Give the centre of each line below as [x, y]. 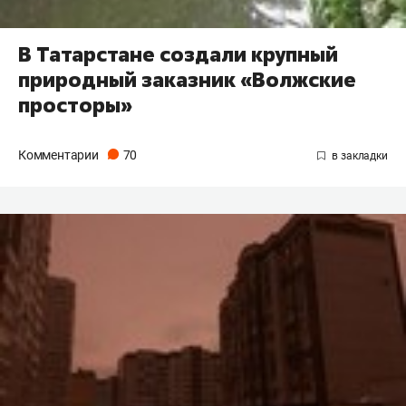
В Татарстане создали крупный [178, 54]
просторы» [75, 105]
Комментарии [60, 155]
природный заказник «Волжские [187, 79]
